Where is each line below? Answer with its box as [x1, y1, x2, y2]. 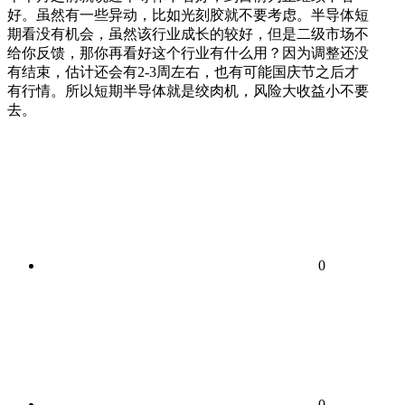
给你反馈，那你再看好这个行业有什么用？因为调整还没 [7, 45, 369, 61]
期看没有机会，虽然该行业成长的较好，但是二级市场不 [7, 26, 369, 42]
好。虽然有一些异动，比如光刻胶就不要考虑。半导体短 [7, 7, 369, 23]
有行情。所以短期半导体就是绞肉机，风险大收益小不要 [7, 83, 369, 99]
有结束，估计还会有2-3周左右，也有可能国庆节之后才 [7, 64, 359, 80]
